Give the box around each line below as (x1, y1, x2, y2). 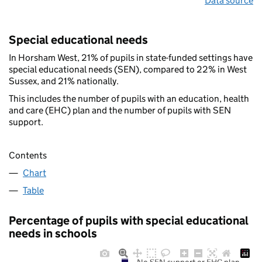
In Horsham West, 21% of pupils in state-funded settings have (9, 52, 253, 64)
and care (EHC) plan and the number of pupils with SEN (9, 105, 231, 116)
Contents (9, 149, 47, 161)
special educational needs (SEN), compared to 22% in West (9, 64, 247, 75)
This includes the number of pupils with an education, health (9, 93, 249, 105)
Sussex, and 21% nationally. (9, 75, 119, 87)
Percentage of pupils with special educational (9, 213, 249, 227)
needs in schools (9, 226, 97, 240)
